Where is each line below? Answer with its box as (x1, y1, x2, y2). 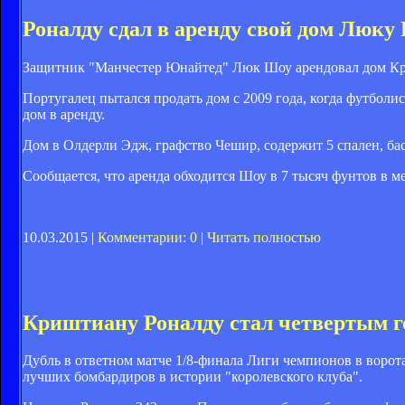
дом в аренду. (23, 106, 105, 122)
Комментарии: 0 (98, 229, 197, 245)
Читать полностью (207, 229, 321, 245)
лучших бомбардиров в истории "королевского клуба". (23, 369, 363, 385)
